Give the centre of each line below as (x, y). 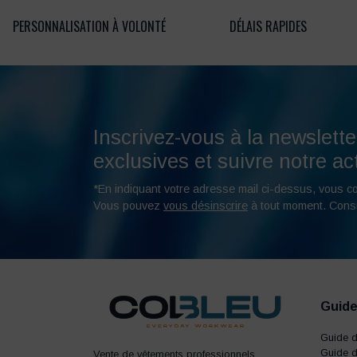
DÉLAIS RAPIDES (268, 27)
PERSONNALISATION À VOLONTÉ (89, 27)
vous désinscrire (206, 206)
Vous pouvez (128, 206)
